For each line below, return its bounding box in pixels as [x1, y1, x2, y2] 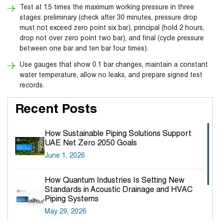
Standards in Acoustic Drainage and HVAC [45, 187, 192, 195]
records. [20, 82, 44, 90]
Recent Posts [15, 104, 97, 117]
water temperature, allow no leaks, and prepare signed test [20, 72, 202, 80]
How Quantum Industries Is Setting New [45, 177, 185, 186]
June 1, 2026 [45, 153, 85, 160]
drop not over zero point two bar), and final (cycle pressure [20, 35, 204, 43]
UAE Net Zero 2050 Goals [45, 140, 137, 148]
